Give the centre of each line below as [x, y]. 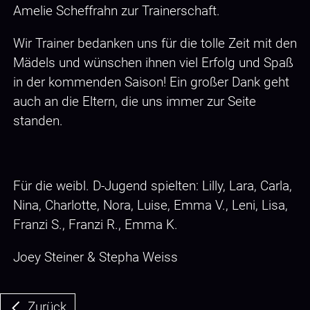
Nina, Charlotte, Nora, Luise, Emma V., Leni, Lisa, [151, 205]
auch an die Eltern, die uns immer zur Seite [135, 101]
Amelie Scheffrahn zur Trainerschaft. [117, 10]
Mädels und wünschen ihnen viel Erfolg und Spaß [153, 62]
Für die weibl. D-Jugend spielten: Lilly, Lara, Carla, [153, 185]
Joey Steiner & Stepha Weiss [95, 257]
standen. [38, 120]
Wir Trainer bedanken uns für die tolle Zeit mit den [155, 43]
